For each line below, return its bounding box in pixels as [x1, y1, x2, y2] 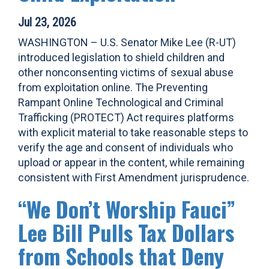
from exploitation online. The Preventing [18, 81, 208, 94]
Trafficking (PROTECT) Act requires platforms [18, 111, 234, 124]
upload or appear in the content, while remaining [18, 156, 244, 169]
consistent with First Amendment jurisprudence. [18, 171, 249, 184]
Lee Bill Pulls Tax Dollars [18, 216, 234, 248]
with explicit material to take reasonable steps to [18, 126, 248, 139]
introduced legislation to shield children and [18, 51, 225, 64]
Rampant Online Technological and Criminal [18, 96, 223, 109]
